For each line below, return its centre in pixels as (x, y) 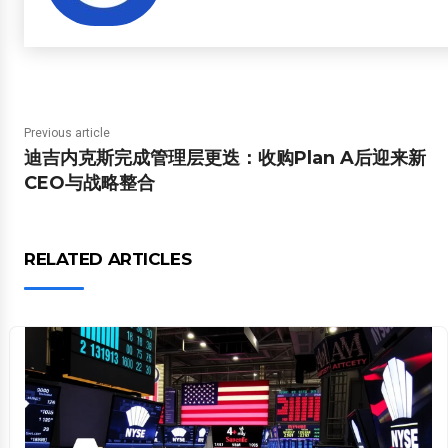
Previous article (67, 133)
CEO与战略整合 (89, 183)
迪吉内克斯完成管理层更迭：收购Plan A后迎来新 (225, 158)
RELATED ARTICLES (108, 259)
